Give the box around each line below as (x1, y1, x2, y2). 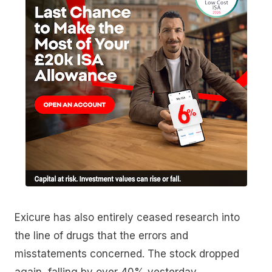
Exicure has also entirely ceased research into (15, 211, 240, 224)
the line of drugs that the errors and (15, 229, 188, 242)
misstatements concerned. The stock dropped (15, 248, 239, 260)
